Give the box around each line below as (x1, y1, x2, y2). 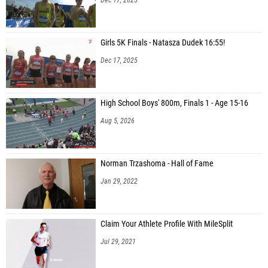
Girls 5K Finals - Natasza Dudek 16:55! (100, 37, 225, 48)
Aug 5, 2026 (100, 116, 135, 125)
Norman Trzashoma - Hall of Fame (100, 158, 214, 169)
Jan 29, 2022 (100, 176, 138, 185)
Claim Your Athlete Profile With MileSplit (100, 218, 233, 229)
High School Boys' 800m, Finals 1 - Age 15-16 (100, 98, 248, 108)
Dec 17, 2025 (100, 56, 138, 65)
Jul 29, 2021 (100, 237, 136, 246)
